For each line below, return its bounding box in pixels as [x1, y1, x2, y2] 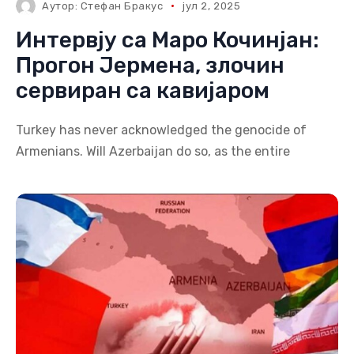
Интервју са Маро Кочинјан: [16, 27, 319, 53]
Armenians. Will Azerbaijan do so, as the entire [16, 144, 290, 159]
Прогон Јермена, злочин [16, 52, 284, 78]
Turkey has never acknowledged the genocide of [16, 122, 307, 137]
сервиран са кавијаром [16, 77, 269, 104]
